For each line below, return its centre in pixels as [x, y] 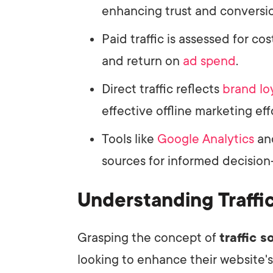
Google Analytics [206, 139]
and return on [142, 61]
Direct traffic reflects [162, 89]
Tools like [129, 139]
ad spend [209, 61]
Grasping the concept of [148, 237]
